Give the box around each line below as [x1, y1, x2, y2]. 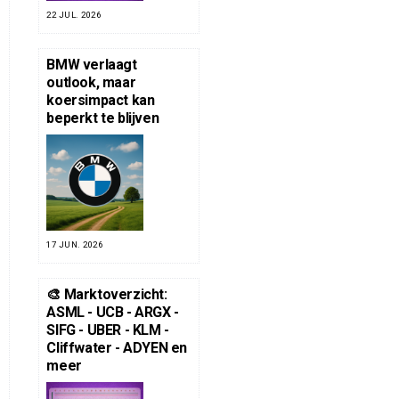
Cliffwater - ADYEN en [46, 339, 187, 357]
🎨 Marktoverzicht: [46, 286, 167, 304]
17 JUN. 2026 [46, 240, 103, 250]
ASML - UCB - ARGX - [46, 304, 179, 322]
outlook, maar [46, 74, 136, 92]
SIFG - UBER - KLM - [46, 322, 169, 339]
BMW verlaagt [46, 56, 137, 74]
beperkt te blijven [46, 110, 159, 127]
